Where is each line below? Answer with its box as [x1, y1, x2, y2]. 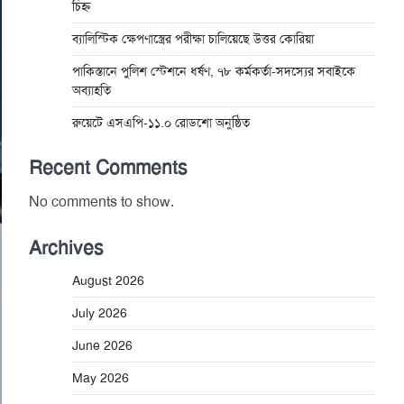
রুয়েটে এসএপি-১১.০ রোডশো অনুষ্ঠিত [72, 115, 250, 131]
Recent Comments [29, 156, 188, 179]
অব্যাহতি [72, 83, 111, 98]
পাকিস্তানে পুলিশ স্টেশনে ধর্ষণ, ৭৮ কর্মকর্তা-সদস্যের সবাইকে [72, 64, 355, 79]
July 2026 [72, 306, 127, 321]
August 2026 [72, 273, 144, 289]
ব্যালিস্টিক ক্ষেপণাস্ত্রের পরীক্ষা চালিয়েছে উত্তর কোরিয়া [72, 32, 314, 47]
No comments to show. [29, 193, 174, 211]
